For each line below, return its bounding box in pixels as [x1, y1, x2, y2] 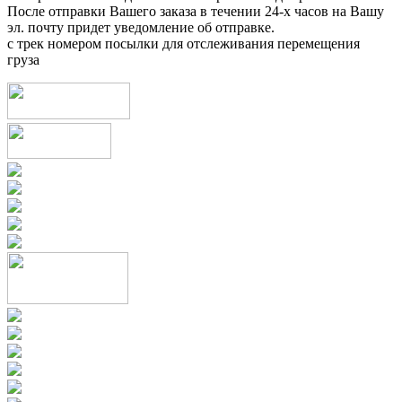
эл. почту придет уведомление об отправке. [7, 19, 275, 35]
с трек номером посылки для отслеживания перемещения [7, 35, 360, 51]
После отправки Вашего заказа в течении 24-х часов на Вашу [7, 3, 384, 19]
